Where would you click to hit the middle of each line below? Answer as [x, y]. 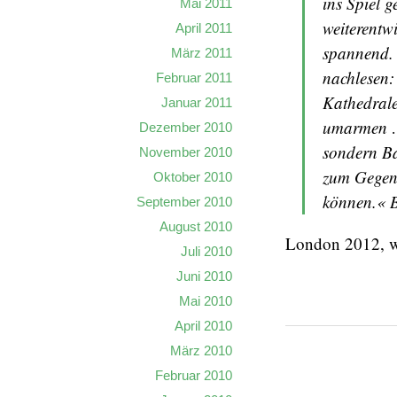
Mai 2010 [206, 300]
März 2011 [202, 52]
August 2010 [196, 226]
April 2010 [203, 325]
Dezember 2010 [186, 127]
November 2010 [186, 152]
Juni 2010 [204, 276]
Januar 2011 [197, 102]
